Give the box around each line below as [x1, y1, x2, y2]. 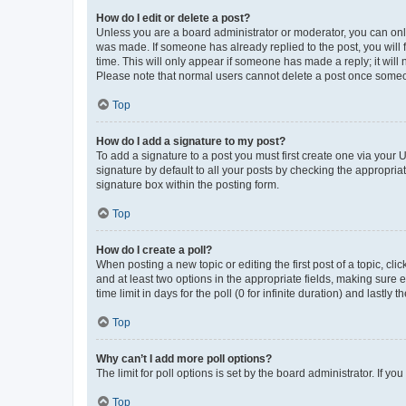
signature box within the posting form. [96, 178, 279, 191]
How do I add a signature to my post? [96, 134, 285, 148]
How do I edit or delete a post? [96, 11, 250, 24]
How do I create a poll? [96, 243, 212, 256]
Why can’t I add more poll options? [96, 352, 272, 365]
